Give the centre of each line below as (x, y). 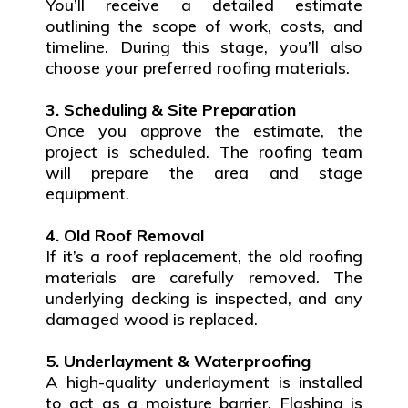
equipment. (87, 194)
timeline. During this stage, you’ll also (204, 47)
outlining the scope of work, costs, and (204, 26)
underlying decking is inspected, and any (204, 299)
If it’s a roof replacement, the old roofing (204, 257)
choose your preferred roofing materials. (198, 68)
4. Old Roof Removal (125, 236)
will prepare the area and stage (204, 173)
